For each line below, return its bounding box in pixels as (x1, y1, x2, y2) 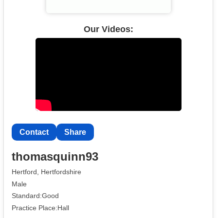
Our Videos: (83, 24, 133, 34)
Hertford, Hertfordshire (12, 167, 81, 176)
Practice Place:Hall (12, 204, 69, 212)
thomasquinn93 (12, 149, 98, 163)
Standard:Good (12, 192, 59, 200)
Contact (19, 128, 49, 137)
